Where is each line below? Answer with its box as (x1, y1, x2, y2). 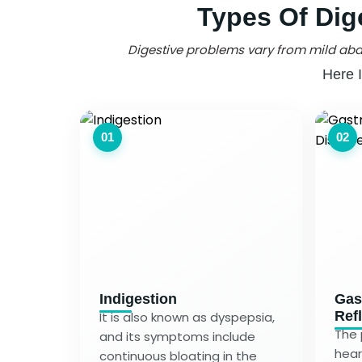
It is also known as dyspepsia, (99, 308, 275, 326)
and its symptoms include (99, 327, 255, 345)
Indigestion (99, 290, 177, 307)
